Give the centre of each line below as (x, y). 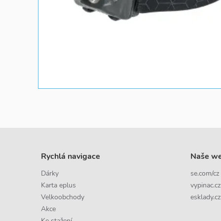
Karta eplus (58, 185)
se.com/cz (204, 173)
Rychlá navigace (71, 156)
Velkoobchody (63, 197)
